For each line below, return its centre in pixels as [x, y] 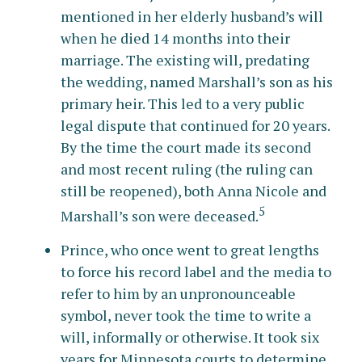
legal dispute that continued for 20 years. [195, 125]
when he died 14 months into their [175, 38]
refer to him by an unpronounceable [178, 293]
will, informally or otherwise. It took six [190, 337]
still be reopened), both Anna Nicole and [194, 191]
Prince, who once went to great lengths [190, 250]
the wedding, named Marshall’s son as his [197, 82]
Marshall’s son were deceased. [160, 216]
